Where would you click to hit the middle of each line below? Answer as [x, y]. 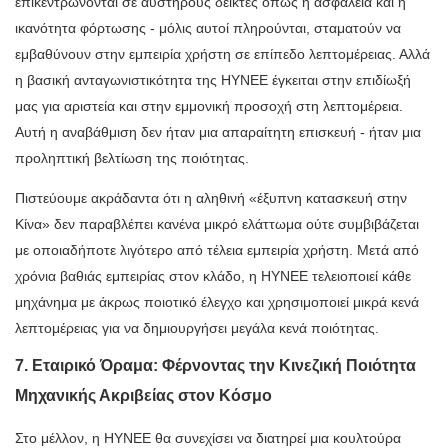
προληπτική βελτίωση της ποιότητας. [132, 158]
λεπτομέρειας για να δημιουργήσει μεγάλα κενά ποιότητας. [197, 328]
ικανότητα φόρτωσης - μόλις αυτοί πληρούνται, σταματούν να [208, 28]
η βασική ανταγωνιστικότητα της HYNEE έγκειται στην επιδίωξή [213, 80]
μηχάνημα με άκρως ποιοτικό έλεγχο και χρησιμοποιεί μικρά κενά [217, 302]
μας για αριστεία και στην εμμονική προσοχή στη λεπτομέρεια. [209, 106]
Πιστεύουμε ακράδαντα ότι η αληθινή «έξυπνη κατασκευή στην [211, 198]
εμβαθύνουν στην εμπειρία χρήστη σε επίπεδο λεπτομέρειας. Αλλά [222, 54]
